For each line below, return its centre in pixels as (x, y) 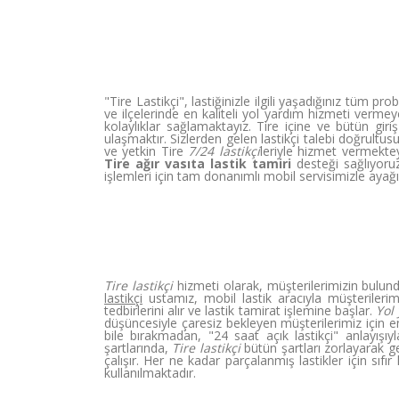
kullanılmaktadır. (150, 373)
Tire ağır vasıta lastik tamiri (198, 163)
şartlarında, (136, 348)
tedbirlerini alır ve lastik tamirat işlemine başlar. (240, 310)
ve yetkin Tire (147, 151)
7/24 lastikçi (224, 151)
